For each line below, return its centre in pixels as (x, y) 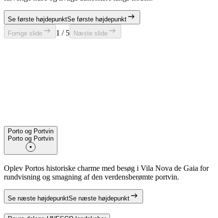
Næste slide (91, 33)
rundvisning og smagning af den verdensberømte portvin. (91, 177)
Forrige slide (25, 33)
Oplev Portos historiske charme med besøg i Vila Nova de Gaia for (106, 168)
